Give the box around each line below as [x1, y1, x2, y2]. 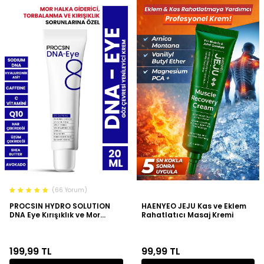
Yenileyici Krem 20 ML [9, 227, 88, 237]
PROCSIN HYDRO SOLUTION [9, 200, 110, 211]
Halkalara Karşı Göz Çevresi [9, 218, 116, 229]
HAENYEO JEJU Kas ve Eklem [141, 200, 246, 211]
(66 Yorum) [52, 186, 87, 195]
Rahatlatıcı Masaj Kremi [141, 209, 233, 220]
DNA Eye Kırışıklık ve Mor [9, 209, 100, 220]
